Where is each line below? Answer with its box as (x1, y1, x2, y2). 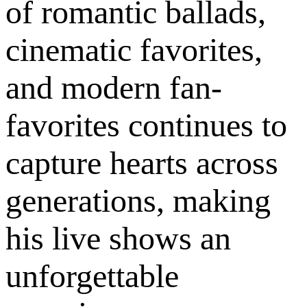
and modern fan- (5, 69, 222, 106)
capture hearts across (5, 144, 278, 181)
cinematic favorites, (5, 31, 262, 68)
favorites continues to (5, 106, 287, 143)
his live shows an (5, 219, 231, 256)
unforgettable (5, 257, 179, 294)
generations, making (5, 182, 271, 219)
